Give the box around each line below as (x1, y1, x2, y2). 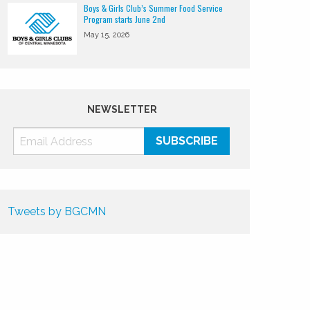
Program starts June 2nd (84, 13, 166, 25)
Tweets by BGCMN (8, 205, 107, 218)
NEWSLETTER (86, 104, 157, 115)
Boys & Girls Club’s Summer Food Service (84, 2, 224, 14)
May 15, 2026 (84, 30, 130, 39)
